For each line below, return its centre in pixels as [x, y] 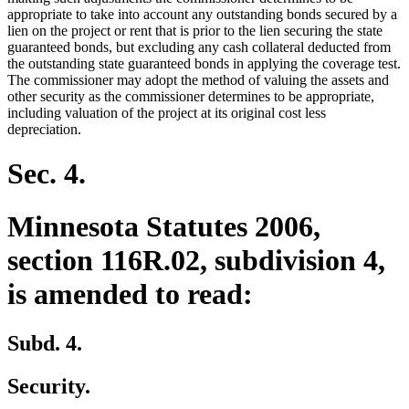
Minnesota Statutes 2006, [164, 227]
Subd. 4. [45, 343]
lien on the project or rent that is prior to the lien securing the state [195, 30]
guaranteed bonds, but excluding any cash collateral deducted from [199, 47]
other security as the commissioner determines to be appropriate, [191, 96]
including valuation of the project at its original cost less [167, 112]
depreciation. [44, 129]
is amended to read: [130, 294]
